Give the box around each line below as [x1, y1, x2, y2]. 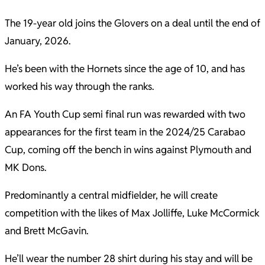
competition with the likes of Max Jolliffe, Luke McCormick [5, 206, 260, 220]
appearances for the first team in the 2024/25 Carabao [5, 125, 245, 139]
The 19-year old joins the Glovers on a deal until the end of [5, 17, 260, 30]
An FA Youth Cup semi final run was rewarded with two [5, 108, 245, 121]
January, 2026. [5, 34, 70, 48]
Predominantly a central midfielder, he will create [5, 189, 218, 202]
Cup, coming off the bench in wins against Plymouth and [5, 143, 251, 157]
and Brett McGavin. [5, 224, 88, 238]
